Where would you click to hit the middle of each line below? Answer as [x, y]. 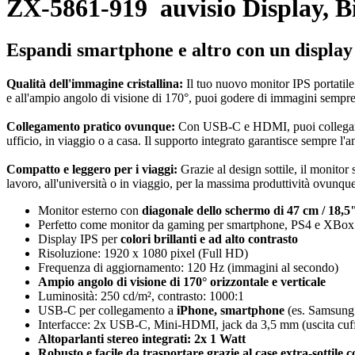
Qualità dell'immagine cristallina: [95, 84]
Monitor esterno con [90, 211]
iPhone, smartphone [231, 311]
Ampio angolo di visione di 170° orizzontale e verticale [182, 282]
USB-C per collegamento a [107, 311]
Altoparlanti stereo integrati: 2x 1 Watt [142, 339]
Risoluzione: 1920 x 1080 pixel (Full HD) [143, 254]
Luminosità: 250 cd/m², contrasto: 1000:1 [141, 296]
